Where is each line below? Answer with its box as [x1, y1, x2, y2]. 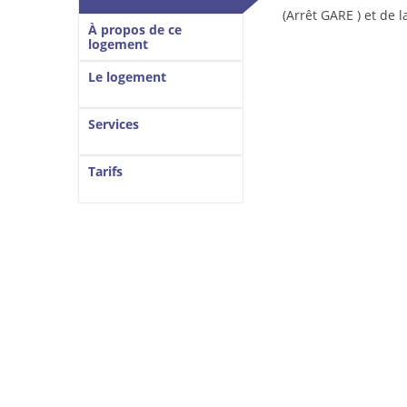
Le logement [88, 68, 166, 85]
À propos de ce [88, 21, 182, 38]
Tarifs [88, 163, 123, 180]
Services [88, 115, 139, 133]
